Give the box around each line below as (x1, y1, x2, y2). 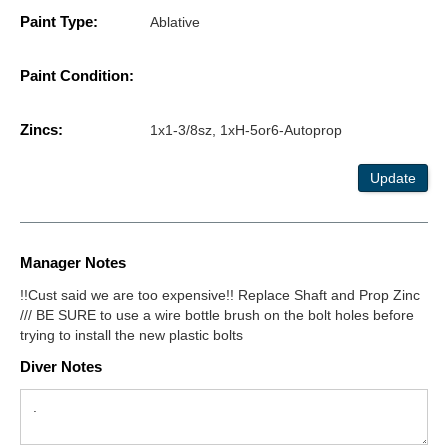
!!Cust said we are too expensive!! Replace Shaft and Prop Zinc (20, 286, 420, 303)
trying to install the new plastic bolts (20, 326, 243, 343)
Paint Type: (20, 12, 98, 30)
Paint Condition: (20, 66, 134, 84)
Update (370, 169, 416, 186)
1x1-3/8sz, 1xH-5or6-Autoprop (150, 121, 342, 138)
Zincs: (20, 120, 63, 138)
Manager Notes (20, 253, 126, 271)
